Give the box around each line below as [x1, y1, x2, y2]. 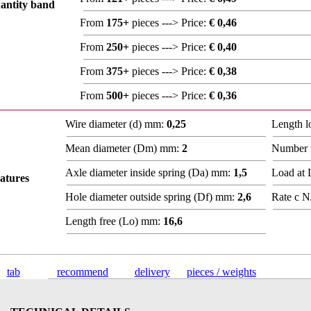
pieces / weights [187, 266, 256, 278]
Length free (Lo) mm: [65, 215, 163, 227]
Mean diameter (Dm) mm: [65, 142, 182, 154]
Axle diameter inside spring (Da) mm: [65, 167, 233, 178]
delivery [134, 266, 170, 278]
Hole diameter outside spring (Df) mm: [65, 191, 237, 203]
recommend [57, 266, 108, 278]
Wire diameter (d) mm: [65, 118, 167, 130]
